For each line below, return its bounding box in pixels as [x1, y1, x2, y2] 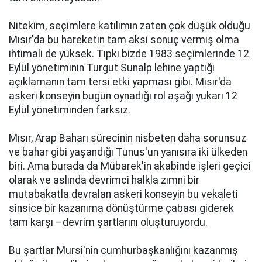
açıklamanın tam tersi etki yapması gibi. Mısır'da [9, 76, 232, 88]
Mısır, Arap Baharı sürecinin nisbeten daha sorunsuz [9, 132, 246, 144]
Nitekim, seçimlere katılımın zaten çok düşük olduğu [9, 20, 250, 32]
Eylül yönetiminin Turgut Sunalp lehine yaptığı [9, 62, 215, 74]
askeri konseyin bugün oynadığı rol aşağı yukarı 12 [9, 90, 237, 102]
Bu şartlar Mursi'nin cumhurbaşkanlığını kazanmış [9, 244, 238, 256]
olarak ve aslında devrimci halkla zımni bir [9, 174, 199, 186]
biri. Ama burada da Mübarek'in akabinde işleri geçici [9, 160, 251, 172]
